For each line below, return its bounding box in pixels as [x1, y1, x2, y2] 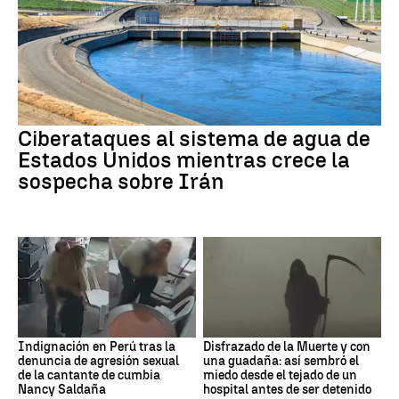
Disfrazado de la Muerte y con [203, 338, 370, 354]
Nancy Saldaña [18, 381, 106, 397]
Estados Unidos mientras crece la [18, 147, 350, 174]
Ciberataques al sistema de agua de [18, 126, 370, 152]
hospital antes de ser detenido [203, 381, 371, 397]
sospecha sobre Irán [18, 168, 224, 195]
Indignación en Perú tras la [18, 338, 175, 354]
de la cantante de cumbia [18, 367, 160, 383]
